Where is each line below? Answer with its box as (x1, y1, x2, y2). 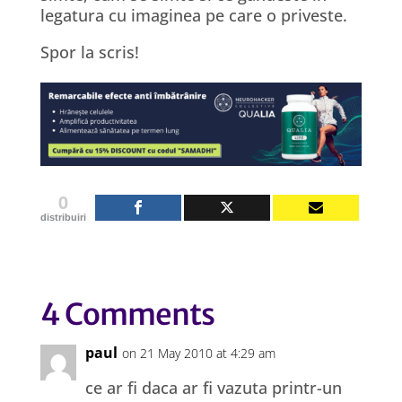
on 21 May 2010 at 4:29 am (121, 344, 275, 362)
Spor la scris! (39, 41, 139, 63)
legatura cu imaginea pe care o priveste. (39, 4, 347, 26)
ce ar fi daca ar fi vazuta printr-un (84, 376, 342, 398)
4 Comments (39, 295, 214, 333)
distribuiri (39, 211, 86, 223)
